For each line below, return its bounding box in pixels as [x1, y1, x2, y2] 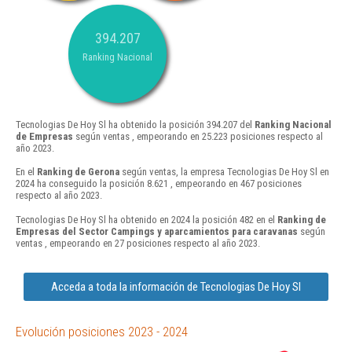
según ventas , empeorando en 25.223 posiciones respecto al [73, 130, 323, 143]
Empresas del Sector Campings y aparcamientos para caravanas [16, 225, 298, 237]
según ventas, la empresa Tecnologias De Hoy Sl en [119, 166, 329, 178]
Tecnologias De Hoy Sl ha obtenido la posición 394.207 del [16, 119, 255, 131]
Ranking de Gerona [37, 166, 119, 178]
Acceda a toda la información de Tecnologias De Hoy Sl [51, 279, 301, 294]
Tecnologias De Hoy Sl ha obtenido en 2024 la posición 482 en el [16, 213, 277, 225]
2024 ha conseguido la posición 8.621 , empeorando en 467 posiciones [16, 178, 302, 190]
